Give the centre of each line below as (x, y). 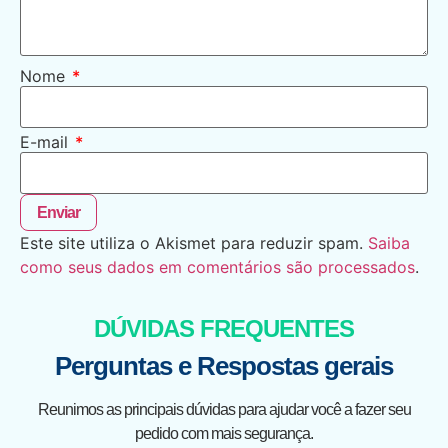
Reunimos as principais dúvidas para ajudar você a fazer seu (224, 410)
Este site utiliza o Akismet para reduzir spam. (194, 243)
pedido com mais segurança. (224, 434)
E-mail (46, 142)
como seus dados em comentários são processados (217, 267)
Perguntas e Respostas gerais (224, 366)
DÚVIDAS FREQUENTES (224, 329)
